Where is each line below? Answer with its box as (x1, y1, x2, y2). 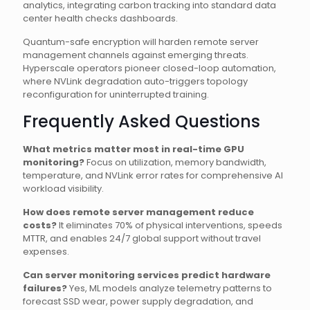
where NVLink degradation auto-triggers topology (23, 75, 248, 88)
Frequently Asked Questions (23, 110, 260, 133)
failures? (23, 282, 67, 295)
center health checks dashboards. (23, 12, 178, 25)
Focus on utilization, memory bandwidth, (84, 156, 266, 169)
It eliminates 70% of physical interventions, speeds (57, 219, 282, 232)
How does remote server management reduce (23, 206, 254, 219)
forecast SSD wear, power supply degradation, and (23, 295, 253, 308)
